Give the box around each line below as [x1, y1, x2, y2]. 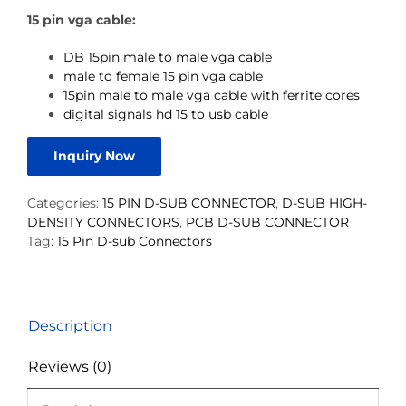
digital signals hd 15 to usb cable [63, 105, 268, 122]
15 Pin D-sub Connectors [57, 232, 212, 249]
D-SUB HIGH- [282, 194, 367, 211]
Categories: [27, 194, 102, 211]
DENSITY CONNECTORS [27, 213, 179, 230]
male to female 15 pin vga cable [63, 67, 263, 84]
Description [28, 316, 112, 334]
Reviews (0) [28, 357, 111, 375]
